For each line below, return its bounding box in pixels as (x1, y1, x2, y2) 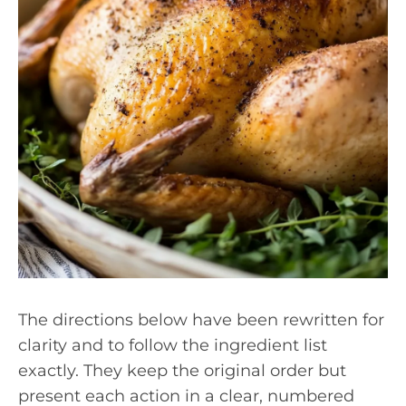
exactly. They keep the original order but (18, 361, 346, 381)
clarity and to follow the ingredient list (18, 335, 327, 355)
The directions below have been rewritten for (18, 310, 384, 330)
